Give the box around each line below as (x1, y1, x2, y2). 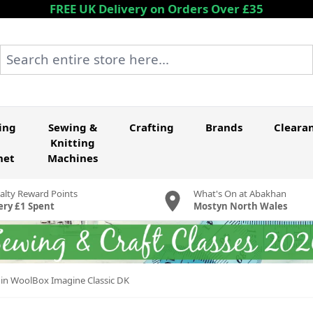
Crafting (129, 120, 174, 135)
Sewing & (48, 120, 97, 135)
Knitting (50, 136, 95, 150)
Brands (205, 120, 242, 135)
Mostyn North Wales (193, 199, 288, 212)
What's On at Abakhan (193, 187, 286, 200)
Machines (47, 151, 98, 166)
